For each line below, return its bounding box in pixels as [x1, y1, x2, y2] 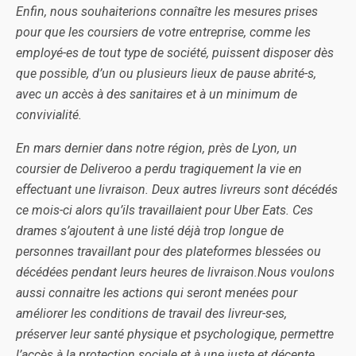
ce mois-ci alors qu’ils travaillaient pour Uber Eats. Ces [16, 203, 313, 218]
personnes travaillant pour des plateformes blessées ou [16, 244, 321, 259]
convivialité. [16, 107, 82, 122]
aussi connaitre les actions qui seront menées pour [16, 285, 297, 300]
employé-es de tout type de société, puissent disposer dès [16, 45, 334, 60]
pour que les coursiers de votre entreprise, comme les [16, 25, 311, 40]
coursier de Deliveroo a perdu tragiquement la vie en [16, 161, 302, 176]
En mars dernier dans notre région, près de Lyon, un [16, 141, 297, 156]
